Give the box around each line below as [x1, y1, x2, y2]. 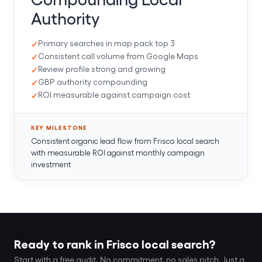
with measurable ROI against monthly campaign [31, 147, 205, 157]
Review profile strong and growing [38, 63, 166, 74]
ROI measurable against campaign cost [38, 89, 190, 99]
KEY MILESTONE [31, 123, 87, 131]
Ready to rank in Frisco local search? [14, 236, 215, 250]
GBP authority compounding [38, 76, 147, 87]
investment [31, 159, 71, 168]
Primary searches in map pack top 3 [38, 37, 175, 48]
